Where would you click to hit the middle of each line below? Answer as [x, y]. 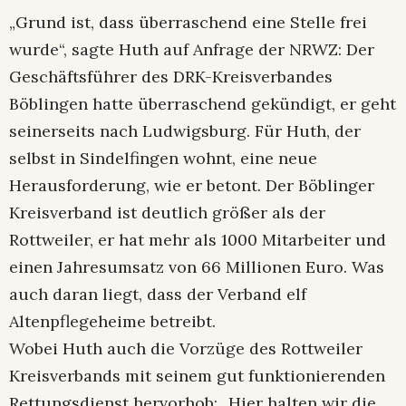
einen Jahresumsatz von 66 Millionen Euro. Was [197, 266]
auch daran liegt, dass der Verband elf [158, 294]
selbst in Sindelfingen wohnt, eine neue [163, 158]
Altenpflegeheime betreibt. [112, 321]
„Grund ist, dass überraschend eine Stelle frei [188, 22]
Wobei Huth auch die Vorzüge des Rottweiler [186, 348]
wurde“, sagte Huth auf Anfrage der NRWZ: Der [192, 49]
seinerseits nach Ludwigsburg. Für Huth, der [185, 130]
